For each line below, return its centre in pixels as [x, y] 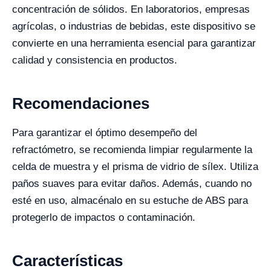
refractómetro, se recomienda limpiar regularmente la [132, 150]
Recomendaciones [81, 103]
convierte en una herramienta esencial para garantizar [134, 43]
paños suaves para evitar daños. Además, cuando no [132, 184]
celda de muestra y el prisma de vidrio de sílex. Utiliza [135, 167]
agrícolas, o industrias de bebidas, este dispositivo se [134, 26]
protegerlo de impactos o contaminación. [104, 217]
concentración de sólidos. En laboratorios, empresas [131, 9]
